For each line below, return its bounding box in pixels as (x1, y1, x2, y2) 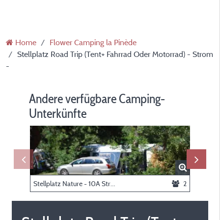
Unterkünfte (29, 106, 86, 121)
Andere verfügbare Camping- (29, 91, 165, 107)
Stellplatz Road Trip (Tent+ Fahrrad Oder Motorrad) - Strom (17, 49, 213, 59)
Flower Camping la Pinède (50, 37, 137, 47)
